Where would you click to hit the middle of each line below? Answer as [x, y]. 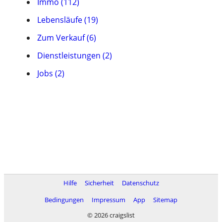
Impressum [109, 200]
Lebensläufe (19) [68, 20]
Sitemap [165, 200]
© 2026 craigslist [111, 215]
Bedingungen [64, 200]
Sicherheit [99, 183]
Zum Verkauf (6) [67, 38]
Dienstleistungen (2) [75, 55]
